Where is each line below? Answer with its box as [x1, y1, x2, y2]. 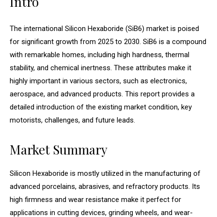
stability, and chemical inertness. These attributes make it [10, 63, 191, 73]
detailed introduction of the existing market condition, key [10, 103, 192, 112]
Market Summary [10, 141, 108, 158]
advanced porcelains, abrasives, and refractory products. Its [10, 182, 200, 191]
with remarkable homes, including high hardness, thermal [10, 50, 189, 60]
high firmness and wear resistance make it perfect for [10, 195, 181, 204]
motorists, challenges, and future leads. [10, 116, 135, 125]
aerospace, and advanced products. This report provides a [10, 90, 195, 99]
